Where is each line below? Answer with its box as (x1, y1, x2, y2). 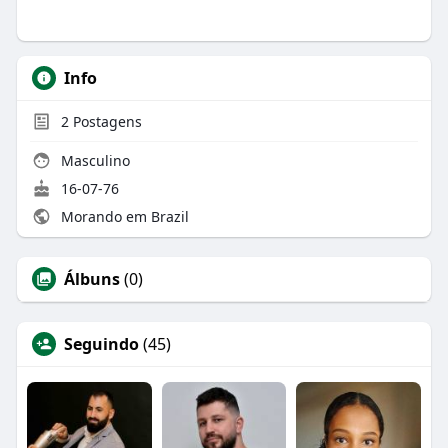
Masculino (56, 150, 130, 170)
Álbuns (63, 267, 120, 290)
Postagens (68, 111, 142, 131)
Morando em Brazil (56, 206, 189, 226)
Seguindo (63, 332, 139, 355)
